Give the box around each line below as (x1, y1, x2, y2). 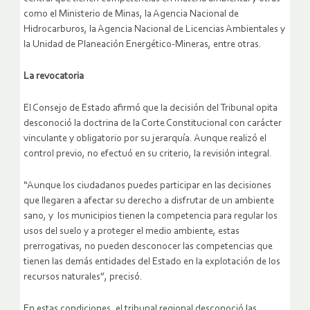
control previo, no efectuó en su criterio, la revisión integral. (24, 148, 272, 159)
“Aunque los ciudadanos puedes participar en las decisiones (24, 180, 271, 191)
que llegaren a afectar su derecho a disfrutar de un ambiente (24, 195, 274, 206)
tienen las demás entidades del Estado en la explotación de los (24, 256, 280, 267)
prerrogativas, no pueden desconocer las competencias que (24, 241, 273, 252)
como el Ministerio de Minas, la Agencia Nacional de (24, 8, 239, 19)
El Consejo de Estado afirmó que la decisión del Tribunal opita (24, 102, 277, 113)
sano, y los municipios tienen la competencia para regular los (24, 210, 277, 221)
